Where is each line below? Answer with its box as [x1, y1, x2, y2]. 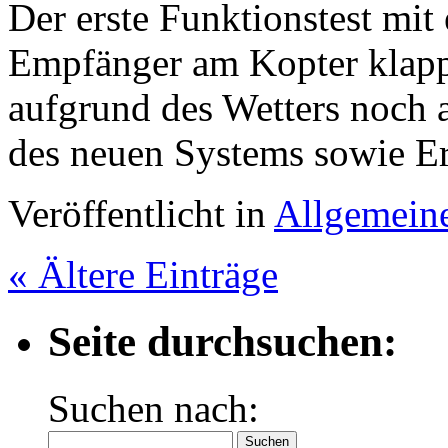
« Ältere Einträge [8, 253, 278, 296]
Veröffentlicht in [8, 192, 274, 235]
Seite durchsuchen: [48, 317, 397, 365]
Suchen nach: [48, 386, 259, 430]
